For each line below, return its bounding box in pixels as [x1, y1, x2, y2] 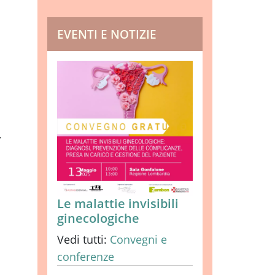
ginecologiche [57, 210, 139, 227]
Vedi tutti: [57, 232, 110, 247]
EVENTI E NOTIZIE [57, 26, 157, 42]
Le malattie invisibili [57, 195, 179, 212]
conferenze [57, 249, 114, 264]
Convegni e [110, 232, 167, 247]
